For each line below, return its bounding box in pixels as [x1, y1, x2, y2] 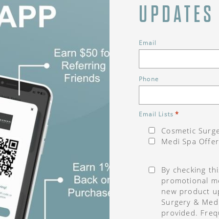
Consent [138, 156, 165, 165]
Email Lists [139, 109, 174, 118]
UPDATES [139, 1, 215, 26]
